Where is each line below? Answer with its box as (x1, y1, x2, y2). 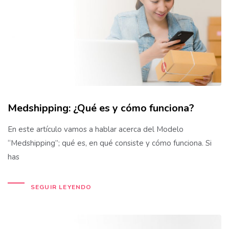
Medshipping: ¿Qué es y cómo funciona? (8, 101, 194, 116)
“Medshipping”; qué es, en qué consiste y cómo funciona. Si (8, 138, 212, 149)
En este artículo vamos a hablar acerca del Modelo (8, 124, 184, 135)
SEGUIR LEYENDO (30, 183, 92, 192)
